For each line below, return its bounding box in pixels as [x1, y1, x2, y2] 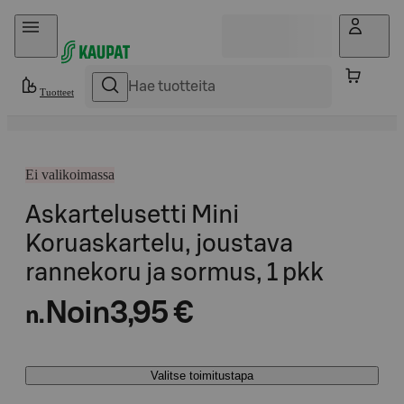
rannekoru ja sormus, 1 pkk [25, 261, 324, 285]
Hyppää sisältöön [14, 14, 113, 30]
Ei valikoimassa [25, 167, 115, 182]
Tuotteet [40, 87, 74, 97]
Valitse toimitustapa [151, 369, 253, 382]
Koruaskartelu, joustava [25, 232, 293, 256]
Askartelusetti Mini [25, 203, 239, 227]
